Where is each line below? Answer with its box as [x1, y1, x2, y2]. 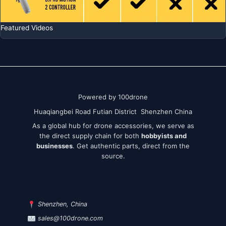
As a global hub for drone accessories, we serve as [32, 122, 194, 130]
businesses [36, 142, 73, 150]
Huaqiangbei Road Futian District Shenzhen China [34, 107, 192, 116]
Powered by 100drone [78, 93, 148, 101]
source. [101, 152, 125, 160]
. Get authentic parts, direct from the [73, 142, 190, 150]
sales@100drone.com [38, 214, 103, 222]
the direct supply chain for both [39, 132, 141, 140]
